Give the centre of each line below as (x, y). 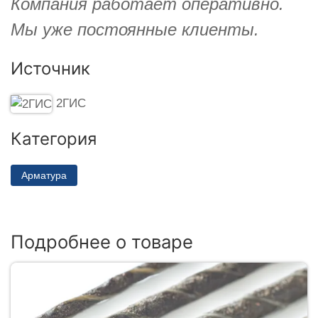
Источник (50, 68)
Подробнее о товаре (102, 242)
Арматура (44, 175)
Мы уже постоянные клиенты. (135, 29)
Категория (54, 138)
